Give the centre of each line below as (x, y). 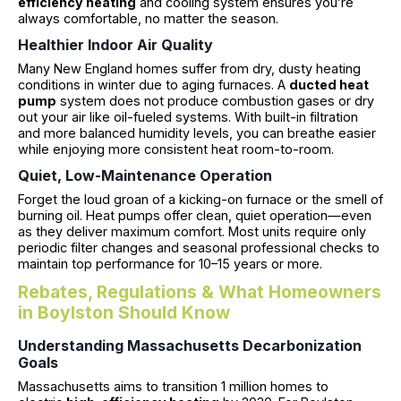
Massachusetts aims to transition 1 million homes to (173, 387)
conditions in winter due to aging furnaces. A (154, 85)
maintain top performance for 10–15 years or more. (170, 264)
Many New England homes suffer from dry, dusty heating (189, 69)
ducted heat (329, 85)
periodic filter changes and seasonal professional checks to (199, 248)
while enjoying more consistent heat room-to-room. (176, 149)
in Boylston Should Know (124, 313)
